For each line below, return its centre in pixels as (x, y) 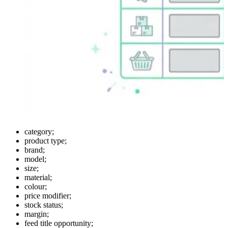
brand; (35, 150)
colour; (36, 186)
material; (38, 177)
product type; (46, 140)
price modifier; (48, 195)
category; (39, 131)
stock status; (44, 205)
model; (35, 159)
